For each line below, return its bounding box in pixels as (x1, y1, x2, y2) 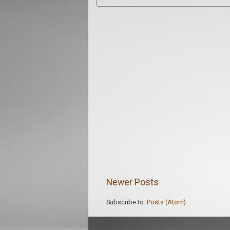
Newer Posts (106, 177, 159, 188)
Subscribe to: (106, 198, 147, 206)
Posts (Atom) (147, 198, 186, 206)
